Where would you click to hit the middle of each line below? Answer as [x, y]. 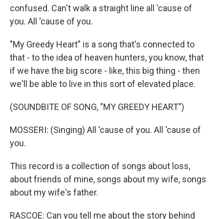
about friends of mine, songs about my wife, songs [108, 179]
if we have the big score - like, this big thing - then [105, 71]
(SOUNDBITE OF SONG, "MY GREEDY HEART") [97, 107]
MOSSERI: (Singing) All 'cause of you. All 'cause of [105, 130]
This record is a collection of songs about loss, [100, 166]
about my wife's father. [54, 192]
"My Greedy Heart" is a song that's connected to [102, 44]
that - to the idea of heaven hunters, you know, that [107, 57]
